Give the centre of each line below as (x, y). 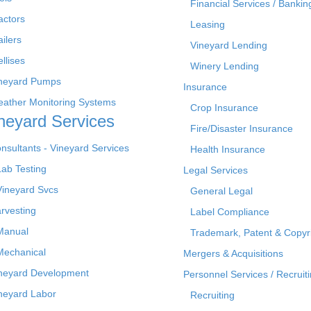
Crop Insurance (224, 107)
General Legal (221, 191)
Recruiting (212, 295)
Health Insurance (228, 149)
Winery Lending (225, 66)
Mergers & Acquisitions (233, 253)
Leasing (208, 24)
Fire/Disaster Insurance (242, 128)
